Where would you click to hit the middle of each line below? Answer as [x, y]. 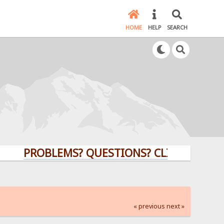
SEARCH [177, 27]
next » [175, 206]
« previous [149, 206]
